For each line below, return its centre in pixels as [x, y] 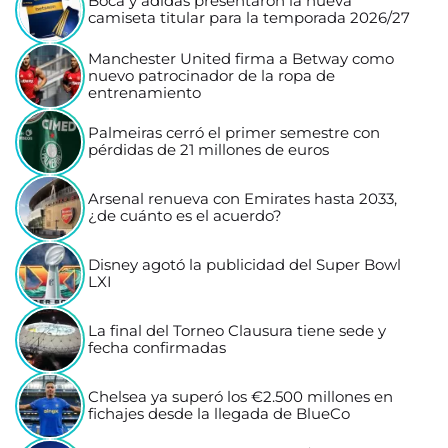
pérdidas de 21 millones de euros [209, 150]
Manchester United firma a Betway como [241, 58]
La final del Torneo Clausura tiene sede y [237, 331]
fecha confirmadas [157, 348]
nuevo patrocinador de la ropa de [212, 75]
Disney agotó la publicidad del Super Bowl [245, 265]
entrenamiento [145, 92]
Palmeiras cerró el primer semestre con [234, 133]
